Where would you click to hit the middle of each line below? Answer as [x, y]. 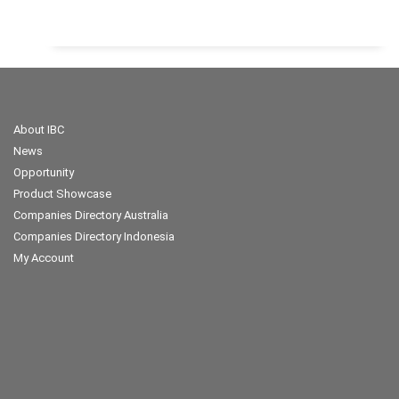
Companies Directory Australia [91, 215]
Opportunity [44, 172]
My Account [44, 258]
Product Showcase [62, 194]
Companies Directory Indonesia [94, 236]
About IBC [39, 130]
